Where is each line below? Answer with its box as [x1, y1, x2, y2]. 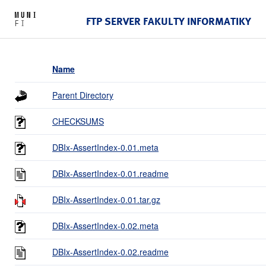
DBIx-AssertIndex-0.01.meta [52, 141, 159, 153]
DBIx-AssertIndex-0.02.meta [52, 219, 159, 232]
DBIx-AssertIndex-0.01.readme [52, 167, 169, 179]
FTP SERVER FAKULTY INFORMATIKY [86, 14, 251, 28]
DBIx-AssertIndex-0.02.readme [52, 245, 169, 258]
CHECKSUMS [52, 115, 104, 127]
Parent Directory [52, 88, 113, 101]
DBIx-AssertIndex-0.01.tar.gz [52, 193, 160, 205]
